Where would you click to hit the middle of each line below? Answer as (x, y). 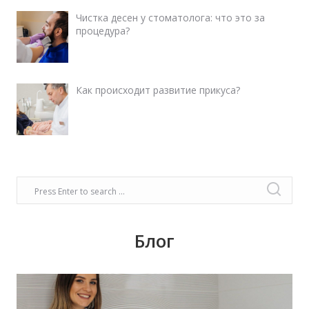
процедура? (102, 30)
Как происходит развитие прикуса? (158, 90)
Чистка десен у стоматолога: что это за (170, 17)
